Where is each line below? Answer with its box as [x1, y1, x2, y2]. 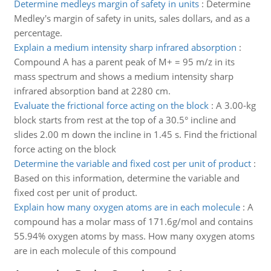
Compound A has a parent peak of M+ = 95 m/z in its [13, 56, 235, 68]
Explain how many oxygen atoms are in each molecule [13, 201, 240, 213]
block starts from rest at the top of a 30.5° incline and [13, 114, 236, 126]
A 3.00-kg [215, 99, 256, 111]
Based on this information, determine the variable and [13, 172, 240, 184]
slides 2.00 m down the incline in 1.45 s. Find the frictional [13, 128, 257, 140]
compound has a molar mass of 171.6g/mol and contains [13, 215, 253, 227]
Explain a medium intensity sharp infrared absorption [13, 41, 237, 53]
